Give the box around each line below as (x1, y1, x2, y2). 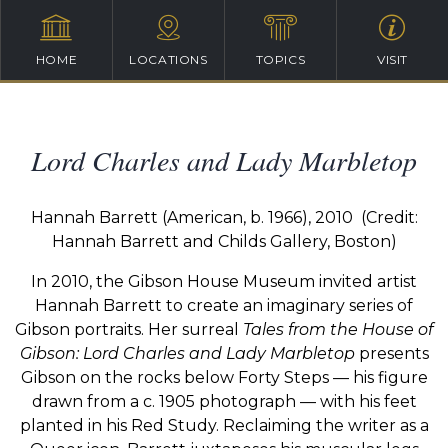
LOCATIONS (129, 52, 208, 67)
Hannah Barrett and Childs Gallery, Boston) (51, 232, 397, 251)
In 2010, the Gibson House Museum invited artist (31, 272, 417, 291)
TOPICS (255, 52, 306, 67)
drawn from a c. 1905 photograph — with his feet (31, 392, 417, 411)
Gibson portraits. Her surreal (15, 320, 243, 339)
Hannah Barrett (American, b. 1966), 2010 (30, 208, 357, 227)
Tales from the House (243, 320, 414, 339)
